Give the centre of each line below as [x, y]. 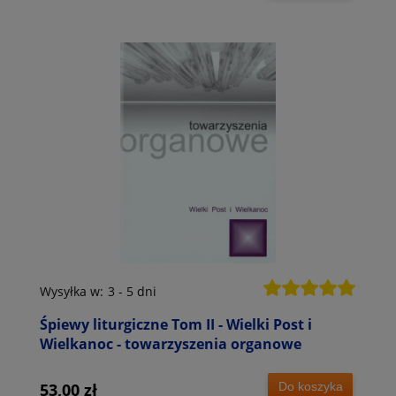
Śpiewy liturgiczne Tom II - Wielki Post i [176, 325]
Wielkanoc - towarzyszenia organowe [171, 344]
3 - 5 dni [132, 292]
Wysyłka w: [72, 292]
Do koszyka [310, 386]
